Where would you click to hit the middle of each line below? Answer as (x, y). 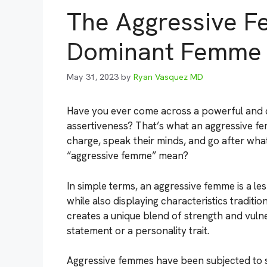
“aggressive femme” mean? (128, 156)
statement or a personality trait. (138, 230)
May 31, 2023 (93, 77)
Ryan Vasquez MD (168, 77)
